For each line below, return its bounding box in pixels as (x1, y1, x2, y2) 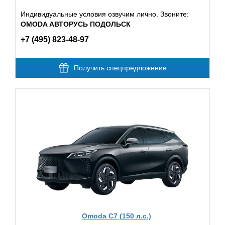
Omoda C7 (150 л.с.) (81, 211, 151, 220)
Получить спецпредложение (73, 64, 167, 72)
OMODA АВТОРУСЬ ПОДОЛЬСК (21, 20, 131, 28)
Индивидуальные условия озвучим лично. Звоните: (21, 10, 189, 18)
